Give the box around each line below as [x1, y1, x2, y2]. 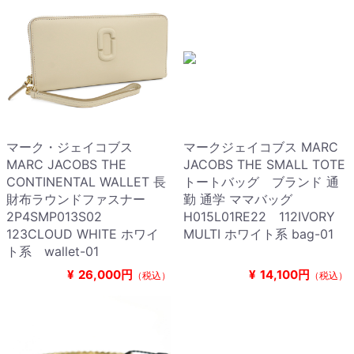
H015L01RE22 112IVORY [183, 209, 335, 225]
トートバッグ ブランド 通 [183, 174, 339, 190]
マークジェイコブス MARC [183, 139, 338, 156]
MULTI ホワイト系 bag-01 [183, 226, 333, 243]
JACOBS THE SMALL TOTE [183, 156, 345, 173]
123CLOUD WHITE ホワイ [6, 226, 159, 243]
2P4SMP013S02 [6, 209, 115, 225]
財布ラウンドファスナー [6, 191, 145, 208]
